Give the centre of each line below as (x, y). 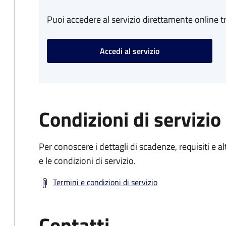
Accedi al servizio (129, 51)
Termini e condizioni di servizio (105, 182)
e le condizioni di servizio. (87, 161)
